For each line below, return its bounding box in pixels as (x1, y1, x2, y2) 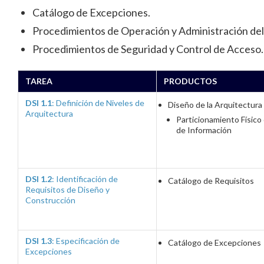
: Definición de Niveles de (52, 98, 144, 108)
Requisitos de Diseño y (25, 184, 110, 194)
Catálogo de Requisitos (168, 176, 254, 186)
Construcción (25, 195, 75, 205)
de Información (176, 125, 232, 135)
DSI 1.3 (25, 236, 52, 246)
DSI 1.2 (25, 174, 52, 184)
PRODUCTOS (164, 76, 217, 86)
